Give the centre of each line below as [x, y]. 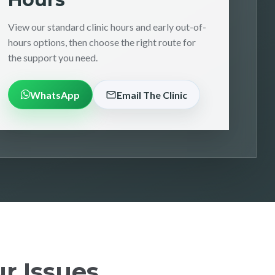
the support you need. [53, 57]
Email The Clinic [152, 95]
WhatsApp [55, 95]
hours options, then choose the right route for [102, 42]
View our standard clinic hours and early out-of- [107, 27]
